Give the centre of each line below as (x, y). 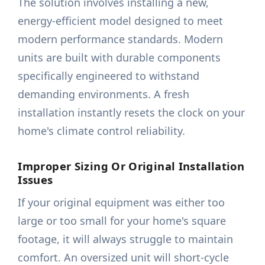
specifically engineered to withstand (109, 76)
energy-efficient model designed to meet (121, 21)
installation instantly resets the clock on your (132, 113)
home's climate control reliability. (102, 131)
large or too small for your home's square (122, 221)
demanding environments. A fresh (104, 94)
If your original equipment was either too (122, 203)
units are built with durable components (119, 58)
